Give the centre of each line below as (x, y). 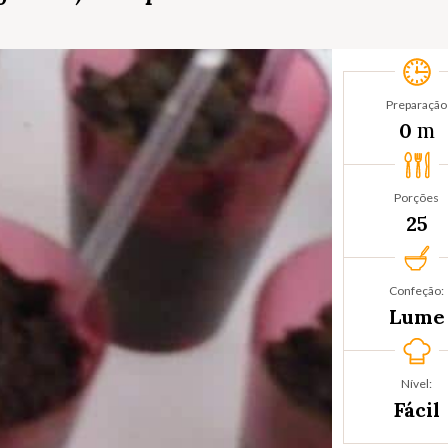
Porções (417, 198)
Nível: (417, 384)
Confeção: (417, 291)
